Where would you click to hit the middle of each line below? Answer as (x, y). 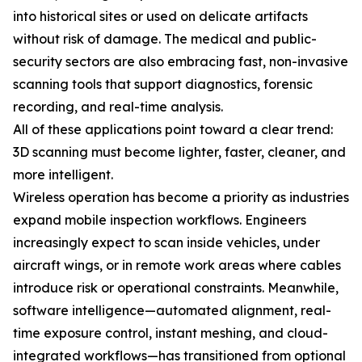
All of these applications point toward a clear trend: (173, 129)
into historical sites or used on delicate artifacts (160, 16)
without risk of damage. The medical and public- (165, 39)
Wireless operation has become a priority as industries (181, 197)
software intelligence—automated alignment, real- (172, 310)
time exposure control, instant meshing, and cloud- (170, 333)
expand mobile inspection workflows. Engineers (160, 220)
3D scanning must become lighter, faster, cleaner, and (179, 152)
